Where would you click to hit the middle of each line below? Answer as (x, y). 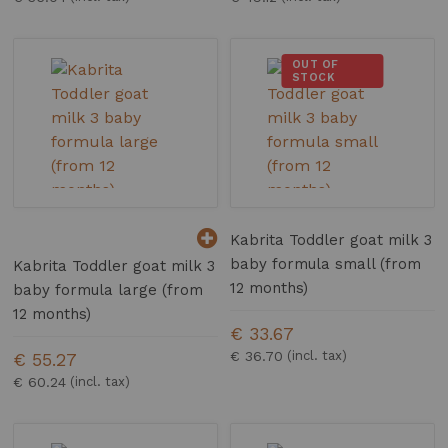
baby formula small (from (326, 264)
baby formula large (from (108, 290)
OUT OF (315, 65)
